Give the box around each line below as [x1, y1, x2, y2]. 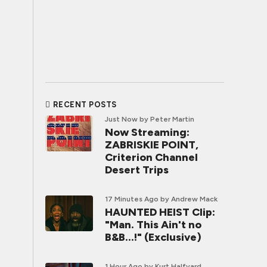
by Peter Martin [139, 115, 194, 123]
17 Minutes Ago [105, 195, 159, 203]
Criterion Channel [105, 151, 198, 164]
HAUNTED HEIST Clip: [105, 206, 215, 219]
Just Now [105, 115, 138, 123]
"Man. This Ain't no [105, 218, 201, 231]
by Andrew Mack [160, 195, 218, 203]
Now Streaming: [105, 126, 190, 139]
